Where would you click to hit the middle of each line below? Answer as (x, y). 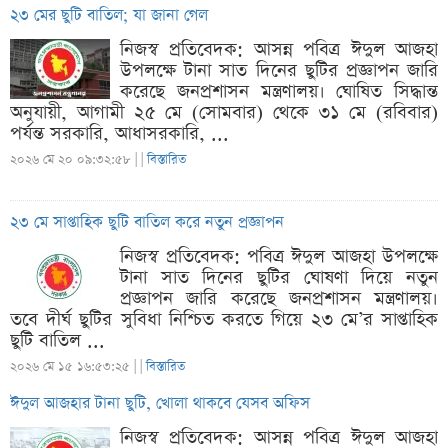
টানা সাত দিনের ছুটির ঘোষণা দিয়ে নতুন (279, 277)
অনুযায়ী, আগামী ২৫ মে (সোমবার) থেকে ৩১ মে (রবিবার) (224, 112)
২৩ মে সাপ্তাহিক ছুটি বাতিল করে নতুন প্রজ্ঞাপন (147, 223)
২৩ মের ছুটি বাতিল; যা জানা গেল (109, 16)
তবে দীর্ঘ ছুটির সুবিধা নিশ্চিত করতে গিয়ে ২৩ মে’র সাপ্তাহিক (224, 319)
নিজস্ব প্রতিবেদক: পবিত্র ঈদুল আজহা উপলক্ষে (279, 256)
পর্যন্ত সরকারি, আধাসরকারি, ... (119, 133)
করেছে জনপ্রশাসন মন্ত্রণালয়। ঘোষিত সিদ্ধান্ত (279, 91)
